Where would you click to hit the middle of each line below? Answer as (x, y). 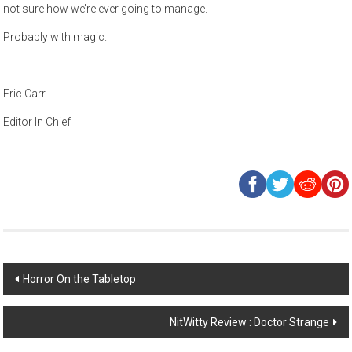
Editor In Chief (37, 122)
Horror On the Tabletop (80, 279)
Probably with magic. (55, 37)
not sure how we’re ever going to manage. (106, 9)
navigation (53, 304)
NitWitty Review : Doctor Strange (249, 322)
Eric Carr (25, 93)
